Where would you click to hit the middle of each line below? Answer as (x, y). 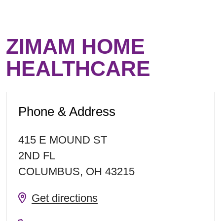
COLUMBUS (49, 172)
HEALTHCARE (78, 69)
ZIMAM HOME (75, 47)
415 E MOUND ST (63, 140)
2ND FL (37, 156)
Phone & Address (67, 112)
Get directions (65, 198)
